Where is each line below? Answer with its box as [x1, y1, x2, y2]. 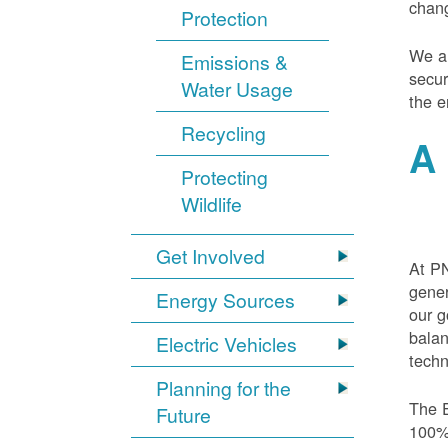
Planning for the [156, 374, 292, 403]
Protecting [181, 163, 269, 192]
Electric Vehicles [156, 330, 298, 359]
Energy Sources [156, 286, 296, 315]
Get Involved [156, 242, 266, 271]
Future [156, 401, 212, 430]
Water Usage [181, 75, 294, 104]
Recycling [181, 119, 267, 148]
